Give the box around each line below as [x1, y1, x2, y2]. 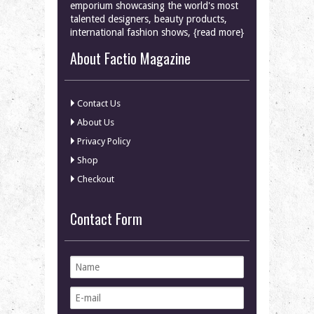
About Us [77, 116, 114, 128]
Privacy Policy [77, 135, 130, 146]
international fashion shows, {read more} [70, 26, 244, 38]
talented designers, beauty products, [70, 13, 227, 25]
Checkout [77, 173, 114, 184]
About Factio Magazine [70, 47, 191, 69]
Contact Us [77, 97, 121, 109]
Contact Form [70, 207, 142, 229]
